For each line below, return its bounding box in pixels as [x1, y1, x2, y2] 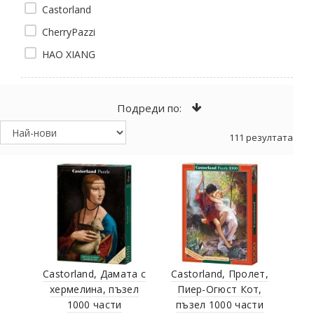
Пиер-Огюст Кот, [177, 282, 262, 296]
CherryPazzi [42, 25, 98, 39]
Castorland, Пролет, [171, 266, 268, 280]
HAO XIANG [42, 47, 98, 61]
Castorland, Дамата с [43, 266, 146, 280]
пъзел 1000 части [176, 297, 264, 311]
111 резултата [229, 130, 293, 144]
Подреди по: [117, 100, 182, 115]
